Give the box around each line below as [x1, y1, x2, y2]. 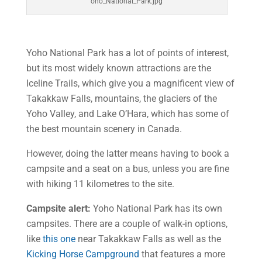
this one [42, 233, 75, 244]
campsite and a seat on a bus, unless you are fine [26, 163, 229, 174]
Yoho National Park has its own [90, 203, 222, 214]
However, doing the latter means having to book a [26, 148, 229, 159]
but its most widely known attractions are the [26, 63, 211, 74]
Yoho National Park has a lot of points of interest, [26, 47, 229, 58]
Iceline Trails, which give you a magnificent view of [26, 78, 235, 89]
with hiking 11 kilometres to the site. [26, 178, 174, 189]
